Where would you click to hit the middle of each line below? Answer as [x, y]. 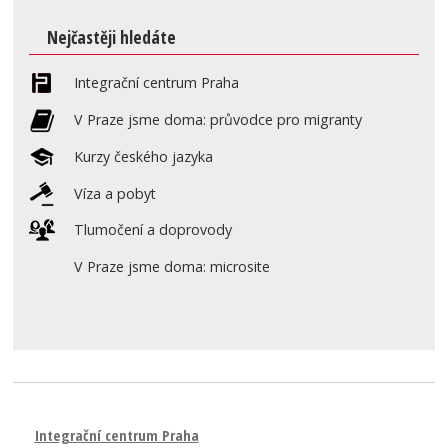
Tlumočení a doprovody [153, 230]
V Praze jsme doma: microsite [172, 267]
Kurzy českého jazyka [144, 156]
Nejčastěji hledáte [111, 37]
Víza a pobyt [115, 193]
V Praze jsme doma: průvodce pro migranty [218, 120]
